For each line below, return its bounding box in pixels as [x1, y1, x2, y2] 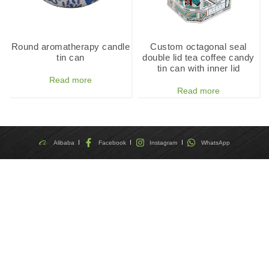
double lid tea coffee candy [142, 52, 255, 63]
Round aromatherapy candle [11, 41, 130, 52]
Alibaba [53, 139, 74, 146]
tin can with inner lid [157, 63, 240, 74]
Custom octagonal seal [150, 41, 247, 52]
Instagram [150, 139, 178, 146]
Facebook [98, 139, 126, 146]
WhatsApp [201, 139, 230, 146]
